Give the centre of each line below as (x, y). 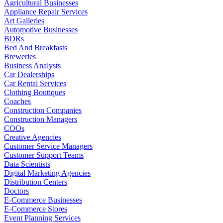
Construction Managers (41, 119)
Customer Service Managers (48, 146)
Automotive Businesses (41, 29)
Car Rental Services (35, 83)
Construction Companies (43, 110)
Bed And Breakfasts (36, 47)
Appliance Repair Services (46, 11)
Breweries (20, 56)
